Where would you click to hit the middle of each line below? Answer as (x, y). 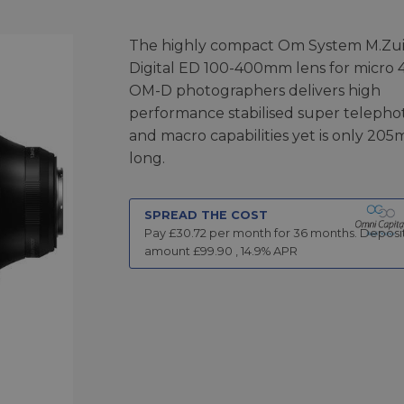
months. (332, 233)
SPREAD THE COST (206, 215)
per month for (249, 233)
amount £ (172, 251)
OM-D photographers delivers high (254, 90)
